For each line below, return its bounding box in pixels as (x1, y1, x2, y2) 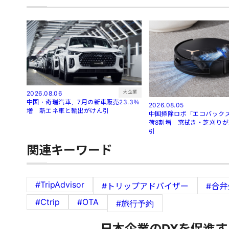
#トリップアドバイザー (102, 180, 189, 191)
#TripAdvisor (35, 179, 84, 190)
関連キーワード (27, 142, 112, 157)
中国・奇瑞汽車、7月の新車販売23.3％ (27, 98, 140, 106)
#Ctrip (35, 196, 60, 207)
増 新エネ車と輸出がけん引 (27, 106, 109, 114)
